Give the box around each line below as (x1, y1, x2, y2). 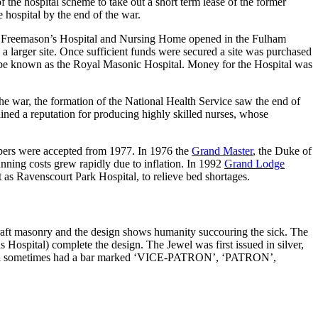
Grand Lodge (224, 158, 285, 170)
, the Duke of (253, 145, 312, 158)
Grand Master (192, 145, 253, 158)
